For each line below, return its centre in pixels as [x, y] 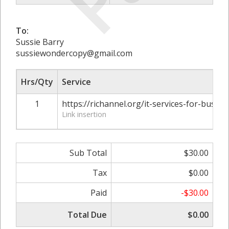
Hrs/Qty [37, 82]
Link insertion [84, 114]
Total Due [87, 214]
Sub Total [88, 153]
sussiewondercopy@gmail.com [74, 53]
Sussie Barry [40, 42]
